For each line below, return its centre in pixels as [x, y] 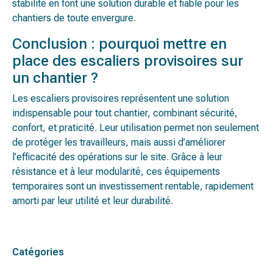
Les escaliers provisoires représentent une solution [121, 98]
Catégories [38, 252]
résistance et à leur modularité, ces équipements [116, 172]
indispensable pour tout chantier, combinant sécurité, [125, 113]
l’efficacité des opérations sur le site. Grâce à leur [117, 157]
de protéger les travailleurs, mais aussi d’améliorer [119, 142]
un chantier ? [55, 78]
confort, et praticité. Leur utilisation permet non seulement [136, 128]
